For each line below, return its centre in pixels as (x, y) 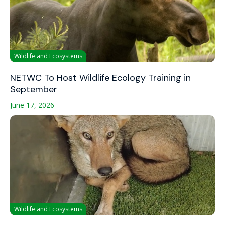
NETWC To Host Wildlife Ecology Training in (100, 78)
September (34, 90)
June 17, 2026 (32, 105)
